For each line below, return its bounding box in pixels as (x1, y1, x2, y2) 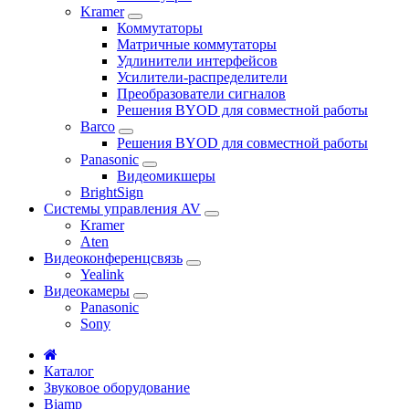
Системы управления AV (44, 200, 201, 216)
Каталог (44, 362, 94, 379)
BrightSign (80, 184, 143, 200)
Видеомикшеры (117, 167, 215, 184)
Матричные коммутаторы (117, 36, 277, 52)
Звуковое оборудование (44, 379, 190, 395)
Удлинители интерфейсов (117, 52, 278, 68)
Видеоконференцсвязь (44, 249, 183, 266)
